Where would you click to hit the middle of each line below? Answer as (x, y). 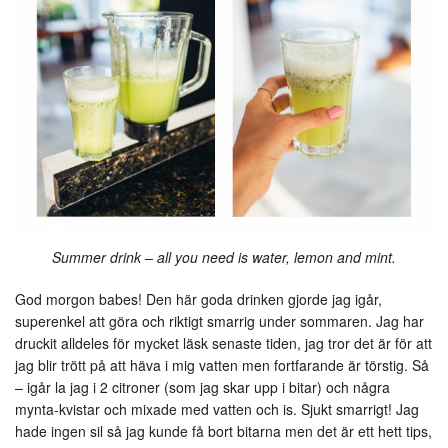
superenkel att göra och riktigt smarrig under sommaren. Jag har (219, 320)
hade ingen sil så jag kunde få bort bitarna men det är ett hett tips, (223, 430)
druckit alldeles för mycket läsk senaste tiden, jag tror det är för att (223, 342)
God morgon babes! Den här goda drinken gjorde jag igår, (198, 298)
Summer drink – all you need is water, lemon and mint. (224, 256)
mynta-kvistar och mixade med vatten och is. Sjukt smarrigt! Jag (217, 408)
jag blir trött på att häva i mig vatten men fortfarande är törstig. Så (222, 364)
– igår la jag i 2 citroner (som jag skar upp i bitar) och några (202, 386)
